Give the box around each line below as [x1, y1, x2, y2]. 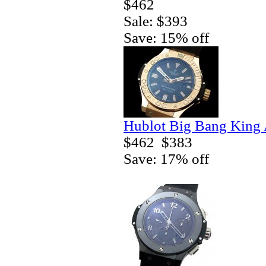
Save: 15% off [123, 29, 209, 46]
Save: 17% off [123, 150, 209, 167]
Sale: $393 [123, 12, 188, 29]
